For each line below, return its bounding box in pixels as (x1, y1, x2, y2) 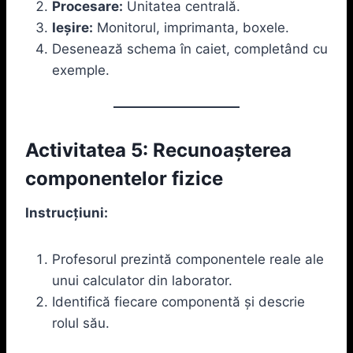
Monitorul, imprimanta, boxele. (93, 19, 289, 35)
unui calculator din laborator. (52, 272, 232, 288)
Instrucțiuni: (25, 204, 108, 221)
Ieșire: (52, 19, 93, 35)
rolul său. (52, 314, 110, 331)
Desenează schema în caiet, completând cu (52, 40, 328, 57)
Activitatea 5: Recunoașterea (25, 138, 292, 162)
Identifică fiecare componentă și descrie (52, 293, 305, 310)
